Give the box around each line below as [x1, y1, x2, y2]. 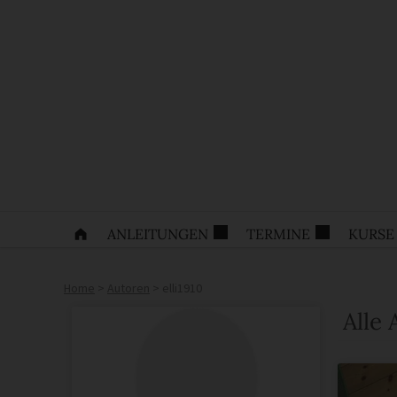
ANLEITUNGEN [107, 224, 208, 243]
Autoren [107, 279, 150, 296]
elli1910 [162, 279, 202, 296]
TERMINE [246, 224, 310, 243]
